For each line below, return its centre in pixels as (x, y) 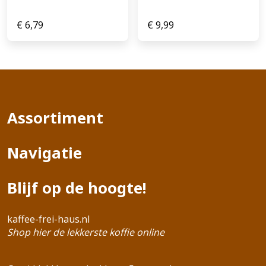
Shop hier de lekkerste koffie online (86, 232)
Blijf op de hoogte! (77, 188)
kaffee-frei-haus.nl (48, 219)
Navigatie (45, 153)
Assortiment (55, 118)
